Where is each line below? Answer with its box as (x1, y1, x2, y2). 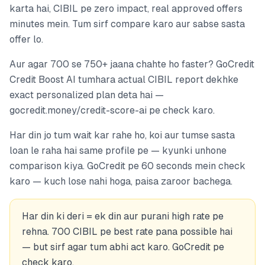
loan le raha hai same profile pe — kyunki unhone (9, 144, 227, 156)
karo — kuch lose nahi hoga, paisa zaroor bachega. (9, 175, 232, 187)
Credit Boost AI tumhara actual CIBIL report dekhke (9, 73, 238, 85)
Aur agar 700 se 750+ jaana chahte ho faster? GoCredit (9, 58, 254, 70)
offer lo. (9, 33, 43, 45)
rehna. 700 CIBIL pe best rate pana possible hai (22, 225, 232, 237)
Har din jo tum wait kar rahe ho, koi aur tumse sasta (9, 129, 235, 141)
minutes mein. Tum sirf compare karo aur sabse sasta (9, 18, 245, 30)
